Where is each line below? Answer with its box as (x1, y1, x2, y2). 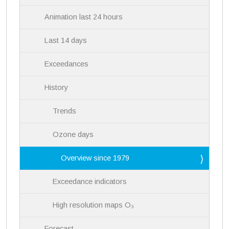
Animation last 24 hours (44, 12, 123, 21)
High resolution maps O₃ (53, 200, 134, 209)
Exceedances (44, 59, 89, 68)
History (44, 83, 68, 91)
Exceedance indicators (53, 177, 127, 186)
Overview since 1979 (61, 153, 130, 162)
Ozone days (53, 130, 94, 139)
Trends (53, 106, 77, 115)
